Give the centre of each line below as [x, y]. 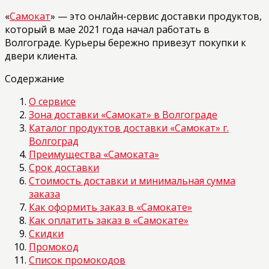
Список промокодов [77, 260]
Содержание [35, 78]
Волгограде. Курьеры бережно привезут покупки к [125, 42]
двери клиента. [41, 56]
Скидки [46, 233]
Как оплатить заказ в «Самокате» [109, 220]
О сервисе [52, 101]
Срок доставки [64, 167]
